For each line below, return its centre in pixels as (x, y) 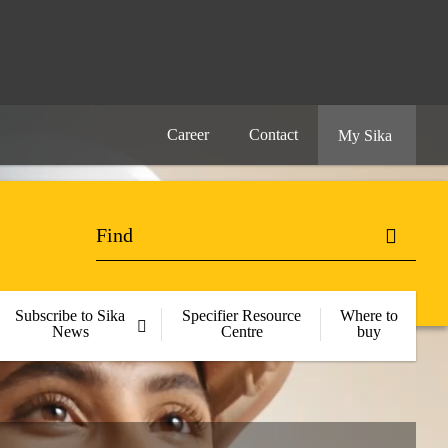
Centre (241, 331)
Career (188, 134)
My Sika (367, 135)
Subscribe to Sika (70, 315)
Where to (368, 315)
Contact (273, 134)
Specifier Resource (242, 315)
